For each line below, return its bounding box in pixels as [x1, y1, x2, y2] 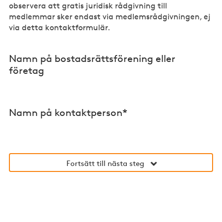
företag [9, 64, 45, 76]
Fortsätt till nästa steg [66, 158, 144, 168]
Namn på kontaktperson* [9, 106, 128, 118]
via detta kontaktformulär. [9, 22, 111, 32]
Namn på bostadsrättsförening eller [9, 52, 176, 64]
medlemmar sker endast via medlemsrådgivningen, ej [9, 11, 211, 21]
